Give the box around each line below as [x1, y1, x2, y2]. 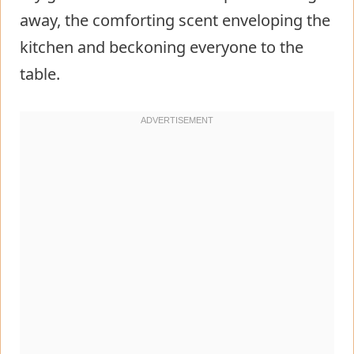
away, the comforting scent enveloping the [20, 9, 330, 31]
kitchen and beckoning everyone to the [20, 36, 303, 58]
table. [20, 62, 60, 85]
